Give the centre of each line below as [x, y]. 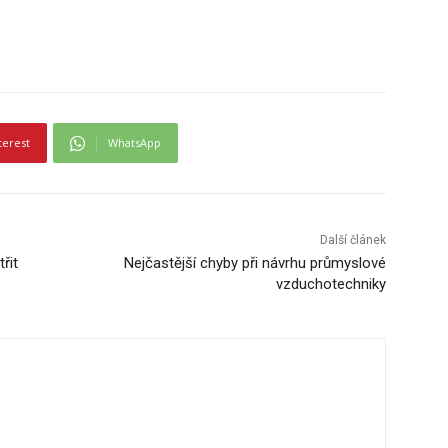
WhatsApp [134, 142]
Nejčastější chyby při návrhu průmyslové [254, 262]
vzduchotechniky [330, 283]
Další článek [352, 239]
